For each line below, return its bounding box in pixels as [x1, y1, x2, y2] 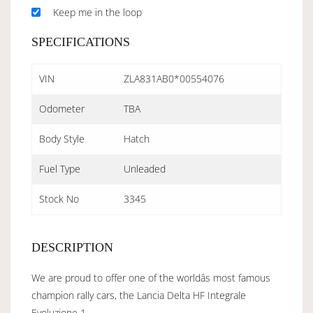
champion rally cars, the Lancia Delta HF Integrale [31, 288, 246, 302]
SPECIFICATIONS [31, 34, 130, 49]
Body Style [39, 131, 85, 145]
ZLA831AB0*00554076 [124, 71, 224, 85]
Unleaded [124, 161, 166, 175]
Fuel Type [39, 161, 80, 175]
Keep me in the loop [53, 5, 142, 19]
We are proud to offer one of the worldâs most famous [31, 270, 270, 284]
